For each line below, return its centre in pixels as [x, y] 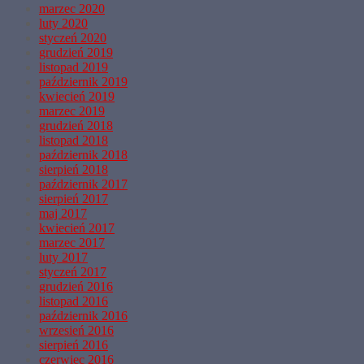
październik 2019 [83, 81]
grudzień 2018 [76, 125]
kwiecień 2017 [77, 227]
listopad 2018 [74, 140]
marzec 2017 [72, 242]
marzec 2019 [72, 110]
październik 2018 [83, 154]
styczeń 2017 [73, 271]
